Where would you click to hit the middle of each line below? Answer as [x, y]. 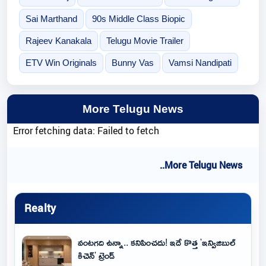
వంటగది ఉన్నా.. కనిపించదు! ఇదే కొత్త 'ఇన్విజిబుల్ [157, 242]
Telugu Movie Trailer [145, 40]
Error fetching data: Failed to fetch [86, 130]
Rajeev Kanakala [58, 40]
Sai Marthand [51, 18]
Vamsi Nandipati [200, 62]
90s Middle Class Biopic [138, 18]
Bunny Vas [132, 62]
